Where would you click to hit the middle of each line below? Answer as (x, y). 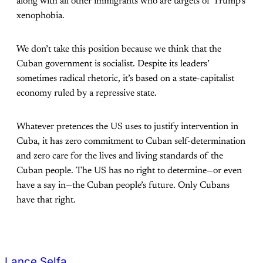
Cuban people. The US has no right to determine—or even (129, 171)
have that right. (46, 200)
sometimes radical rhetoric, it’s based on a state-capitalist (125, 78)
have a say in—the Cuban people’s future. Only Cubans (123, 185)
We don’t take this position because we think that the (119, 49)
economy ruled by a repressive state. (87, 93)
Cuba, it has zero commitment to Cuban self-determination (131, 141)
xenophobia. (41, 16)
